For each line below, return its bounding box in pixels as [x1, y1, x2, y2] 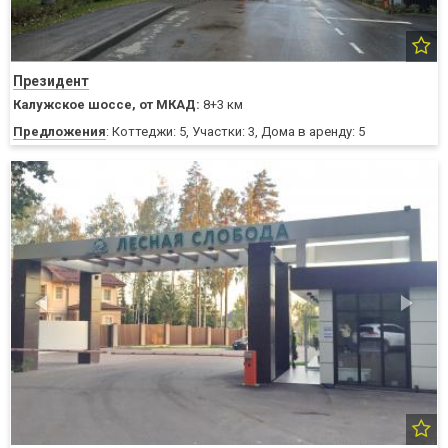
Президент [13, 72, 89, 89]
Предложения [13, 123, 106, 139]
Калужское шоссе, [13, 96, 136, 112]
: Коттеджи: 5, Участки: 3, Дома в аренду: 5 [106, 123, 365, 139]
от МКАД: [139, 96, 200, 112]
